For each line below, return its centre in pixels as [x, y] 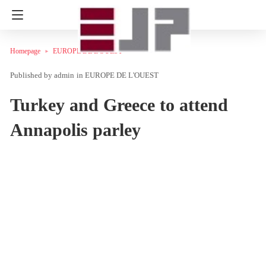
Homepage [25, 51]
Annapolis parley [75, 129]
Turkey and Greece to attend [119, 104]
